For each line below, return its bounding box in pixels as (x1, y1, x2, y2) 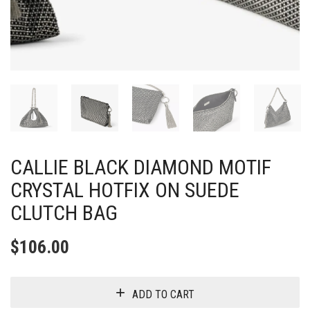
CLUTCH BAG (10, 201, 118, 225)
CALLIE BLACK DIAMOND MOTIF (10, 155, 271, 179)
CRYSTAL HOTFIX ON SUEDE (10, 178, 239, 202)
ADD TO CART (132, 287, 194, 301)
